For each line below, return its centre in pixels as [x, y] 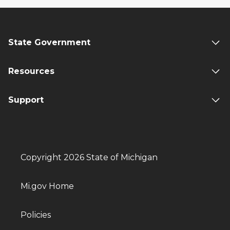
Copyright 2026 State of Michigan [89, 157]
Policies [36, 215]
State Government [49, 42]
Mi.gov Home [47, 186]
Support [26, 100]
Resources [31, 71]
